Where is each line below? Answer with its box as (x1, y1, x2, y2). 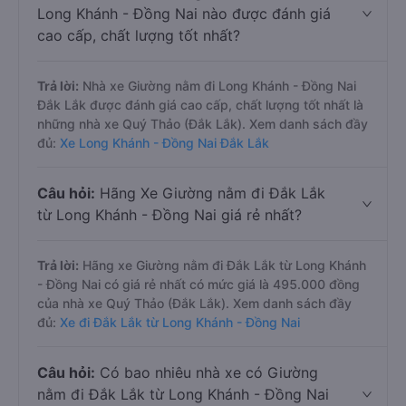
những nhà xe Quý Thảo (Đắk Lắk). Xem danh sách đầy (37, 116, 368, 131)
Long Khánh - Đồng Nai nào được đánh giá (37, 5, 331, 23)
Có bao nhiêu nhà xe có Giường (95, 363, 318, 382)
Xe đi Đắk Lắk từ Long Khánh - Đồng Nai (60, 314, 300, 330)
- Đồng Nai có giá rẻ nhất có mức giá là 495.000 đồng (37, 276, 360, 292)
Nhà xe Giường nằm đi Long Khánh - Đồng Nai (79, 78, 356, 93)
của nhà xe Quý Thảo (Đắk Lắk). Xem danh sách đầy (37, 295, 352, 311)
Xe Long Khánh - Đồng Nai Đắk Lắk (60, 135, 269, 150)
